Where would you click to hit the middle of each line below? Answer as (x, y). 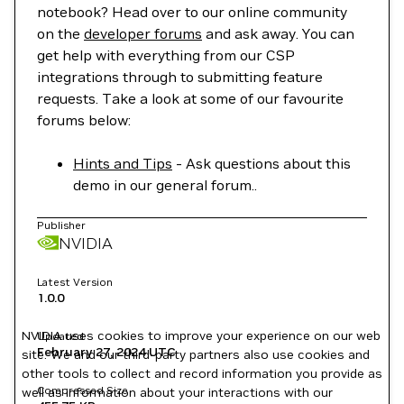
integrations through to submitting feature (180, 77)
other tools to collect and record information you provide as (202, 373)
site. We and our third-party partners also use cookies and (196, 354)
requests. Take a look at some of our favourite (190, 98)
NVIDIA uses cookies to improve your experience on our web (201, 335)
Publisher (61, 225)
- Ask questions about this (262, 163)
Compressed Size (83, 390)
